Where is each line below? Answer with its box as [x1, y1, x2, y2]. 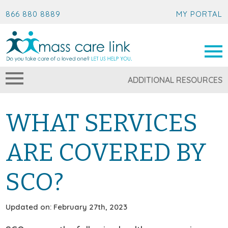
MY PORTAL [176, 9, 222, 19]
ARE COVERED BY [6, 137, 207, 167]
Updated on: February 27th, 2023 [6, 202, 128, 212]
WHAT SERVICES [6, 108, 198, 138]
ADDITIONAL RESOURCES [127, 74, 222, 85]
